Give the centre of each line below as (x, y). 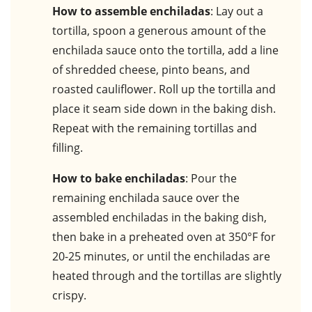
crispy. (69, 296)
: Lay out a (237, 11)
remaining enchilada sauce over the (146, 198)
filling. (68, 148)
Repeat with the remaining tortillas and (155, 128)
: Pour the (211, 179)
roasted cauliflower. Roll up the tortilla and (164, 89)
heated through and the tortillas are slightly (167, 276)
